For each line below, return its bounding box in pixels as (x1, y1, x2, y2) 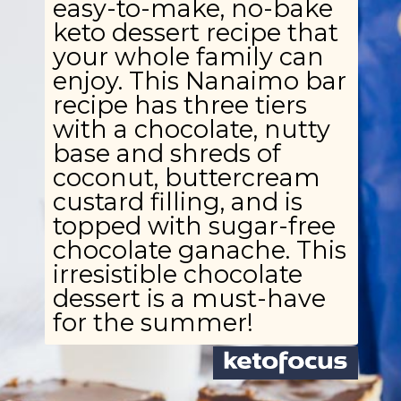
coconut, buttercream (52, 163, 320, 193)
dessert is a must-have (52, 284, 326, 314)
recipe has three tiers (52, 90, 307, 121)
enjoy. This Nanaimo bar (52, 66, 346, 97)
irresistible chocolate (52, 260, 303, 290)
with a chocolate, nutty (52, 115, 330, 145)
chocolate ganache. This (52, 235, 346, 266)
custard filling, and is (52, 187, 303, 218)
